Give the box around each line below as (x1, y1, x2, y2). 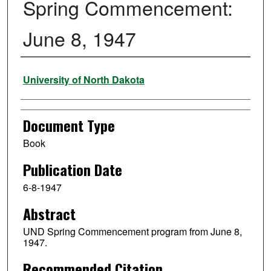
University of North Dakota (22, 73, 145, 87)
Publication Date (22, 158, 122, 181)
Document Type (22, 114, 115, 137)
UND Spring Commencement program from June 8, (22, 224, 242, 238)
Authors (20, 62, 61, 85)
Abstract (22, 202, 76, 224)
